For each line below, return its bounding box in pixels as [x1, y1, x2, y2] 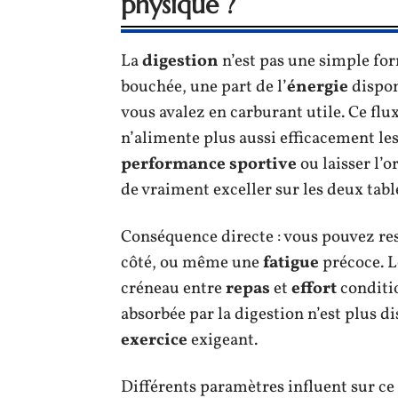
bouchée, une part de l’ [121, 75, 287, 99]
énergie [287, 75, 348, 99]
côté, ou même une [121, 251, 263, 275]
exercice [121, 328, 187, 352]
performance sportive [121, 152, 297, 176]
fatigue [263, 251, 319, 275]
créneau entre [121, 276, 226, 300]
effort [291, 276, 337, 300]
